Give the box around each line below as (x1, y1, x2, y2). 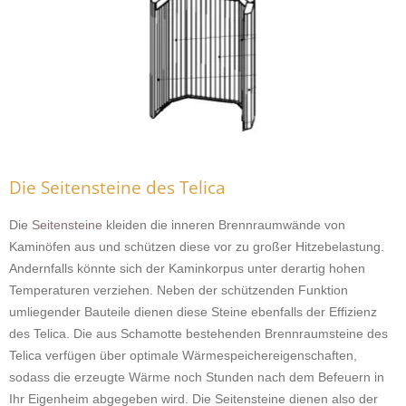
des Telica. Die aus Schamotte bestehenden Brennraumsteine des (9, 326, 388, 341)
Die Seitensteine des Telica (9, 176, 226, 199)
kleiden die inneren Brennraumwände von (106, 217, 345, 232)
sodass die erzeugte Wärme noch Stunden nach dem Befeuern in (9, 370, 384, 384)
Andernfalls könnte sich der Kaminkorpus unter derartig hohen (9, 261, 365, 275)
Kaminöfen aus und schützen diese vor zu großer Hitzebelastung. (9, 239, 384, 254)
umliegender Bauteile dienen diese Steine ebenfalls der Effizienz (9, 304, 377, 319)
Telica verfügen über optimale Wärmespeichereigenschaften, (9, 348, 357, 362)
